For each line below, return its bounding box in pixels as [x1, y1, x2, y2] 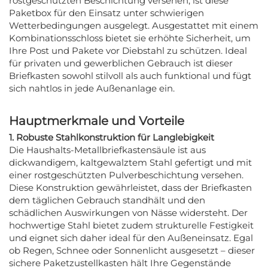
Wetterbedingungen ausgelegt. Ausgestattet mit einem [9, 19, 258, 31]
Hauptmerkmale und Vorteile [9, 113, 184, 128]
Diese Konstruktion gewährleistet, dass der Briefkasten [9, 181, 252, 193]
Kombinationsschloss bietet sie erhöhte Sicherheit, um [9, 32, 251, 44]
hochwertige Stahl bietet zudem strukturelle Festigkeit [9, 219, 254, 231]
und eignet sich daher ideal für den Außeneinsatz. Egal [9, 232, 253, 243]
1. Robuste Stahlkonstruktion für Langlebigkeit [9, 131, 214, 143]
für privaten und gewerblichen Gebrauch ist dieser [9, 57, 233, 69]
